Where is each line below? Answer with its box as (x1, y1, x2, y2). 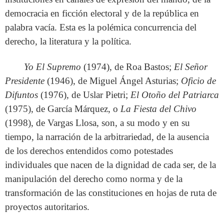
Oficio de (181, 75, 216, 86)
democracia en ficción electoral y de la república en (5, 8, 199, 19)
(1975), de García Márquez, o (5, 103, 120, 114)
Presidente (5, 75, 44, 86)
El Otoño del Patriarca (130, 89, 219, 100)
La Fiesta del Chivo (120, 103, 196, 114)
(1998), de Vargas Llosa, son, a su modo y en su (5, 117, 190, 128)
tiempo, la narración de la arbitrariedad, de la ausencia (5, 131, 209, 142)
